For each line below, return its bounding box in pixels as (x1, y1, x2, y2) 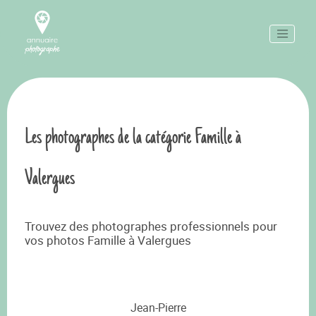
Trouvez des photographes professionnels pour (25, 218, 277, 234)
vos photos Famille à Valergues (25, 232, 191, 248)
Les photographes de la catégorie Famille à (25, 121, 241, 152)
